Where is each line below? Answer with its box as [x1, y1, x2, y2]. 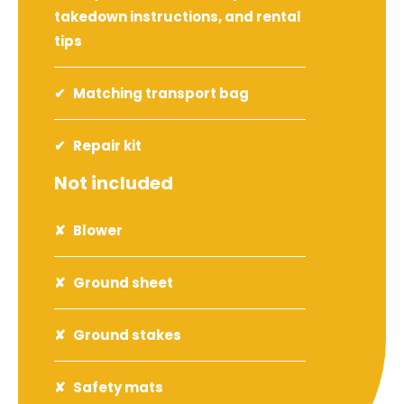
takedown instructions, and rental [54, 6, 301, 26]
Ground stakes [73, 325, 181, 344]
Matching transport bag [73, 83, 249, 103]
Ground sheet [73, 272, 173, 292]
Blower [73, 220, 123, 240]
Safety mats [73, 377, 163, 397]
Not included [54, 170, 173, 196]
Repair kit [73, 135, 142, 155]
